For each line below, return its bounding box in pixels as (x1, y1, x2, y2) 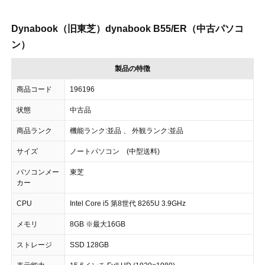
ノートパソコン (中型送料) (70, 147, 160, 156)
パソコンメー (17, 168, 59, 177)
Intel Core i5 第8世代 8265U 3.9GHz (70, 199, 186, 208)
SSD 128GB (70, 241, 109, 250)
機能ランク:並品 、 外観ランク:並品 (70, 127, 183, 135)
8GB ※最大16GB (70, 220, 125, 229)
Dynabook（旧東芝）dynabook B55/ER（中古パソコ (11, 24, 244, 34)
